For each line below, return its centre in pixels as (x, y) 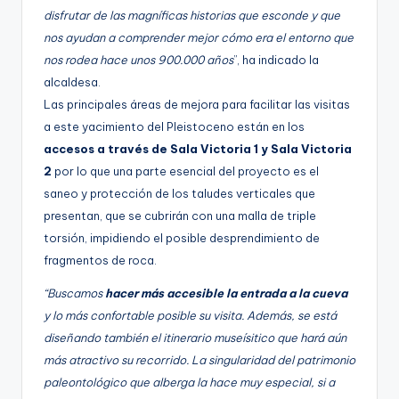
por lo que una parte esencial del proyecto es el (185, 171)
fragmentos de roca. (100, 261)
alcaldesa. (72, 82)
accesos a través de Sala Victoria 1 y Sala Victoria (198, 149)
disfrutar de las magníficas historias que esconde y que (192, 16)
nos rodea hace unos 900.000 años (138, 60)
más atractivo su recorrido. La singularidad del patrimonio (199, 360)
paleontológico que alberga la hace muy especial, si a (189, 383)
